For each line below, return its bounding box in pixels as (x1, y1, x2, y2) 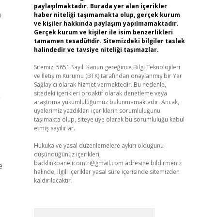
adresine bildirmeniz (123, 159, 182, 167)
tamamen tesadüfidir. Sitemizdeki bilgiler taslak (33, 37, 185, 45)
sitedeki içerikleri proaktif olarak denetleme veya (33, 89, 167, 97)
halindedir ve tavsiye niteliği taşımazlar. (33, 46, 159, 54)
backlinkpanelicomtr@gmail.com (33, 159, 124, 167)
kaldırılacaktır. (33, 176, 72, 185)
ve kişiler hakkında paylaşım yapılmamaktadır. (33, 19, 179, 28)
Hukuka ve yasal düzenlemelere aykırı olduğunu (33, 141, 164, 150)
